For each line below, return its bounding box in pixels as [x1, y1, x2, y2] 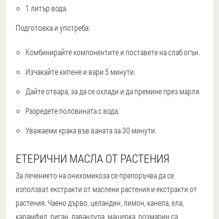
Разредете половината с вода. [25, 106, 119, 116]
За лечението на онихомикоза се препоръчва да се [16, 170, 174, 181]
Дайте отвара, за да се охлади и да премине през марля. [25, 86, 200, 97]
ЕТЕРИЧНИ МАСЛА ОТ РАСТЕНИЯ [16, 151, 170, 167]
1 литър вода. [25, 3, 67, 14]
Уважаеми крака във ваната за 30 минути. [25, 125, 156, 136]
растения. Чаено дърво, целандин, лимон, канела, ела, [16, 197, 184, 208]
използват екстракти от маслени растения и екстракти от [16, 184, 197, 195]
